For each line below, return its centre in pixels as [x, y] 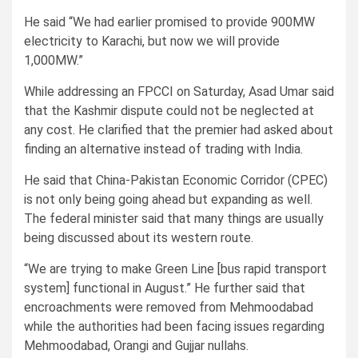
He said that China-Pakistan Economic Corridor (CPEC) [176, 180]
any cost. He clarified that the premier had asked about [179, 129]
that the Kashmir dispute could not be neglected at [169, 110]
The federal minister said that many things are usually [174, 218]
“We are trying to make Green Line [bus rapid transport [175, 268]
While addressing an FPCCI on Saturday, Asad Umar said [179, 91]
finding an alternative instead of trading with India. [163, 149]
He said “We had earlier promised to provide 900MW [169, 22]
